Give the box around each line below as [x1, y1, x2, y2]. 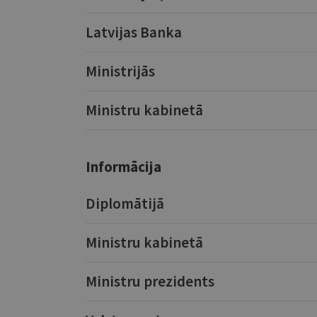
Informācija [85, 157, 161, 176]
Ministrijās [85, 62, 155, 81]
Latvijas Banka [85, 23, 182, 42]
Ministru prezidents [85, 272, 214, 291]
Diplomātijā [85, 194, 164, 213]
